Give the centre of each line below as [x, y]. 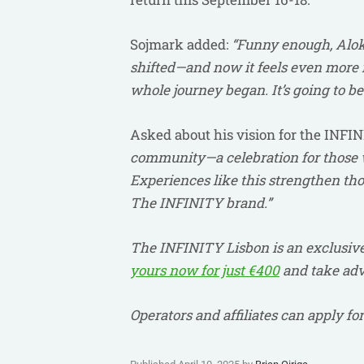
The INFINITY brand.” [201, 203]
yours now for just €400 [205, 270]
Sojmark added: [181, 44]
